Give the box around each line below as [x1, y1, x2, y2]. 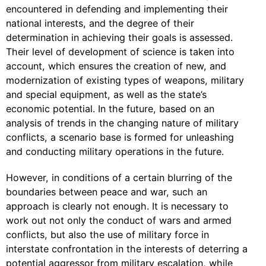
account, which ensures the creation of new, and [6, 60, 226, 72]
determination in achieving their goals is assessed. [6, 31, 233, 43]
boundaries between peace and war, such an [6, 186, 207, 198]
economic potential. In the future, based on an [6, 103, 214, 115]
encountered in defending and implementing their [6, 3, 228, 15]
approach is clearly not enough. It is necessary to [6, 200, 229, 212]
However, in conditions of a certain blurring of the [6, 172, 232, 183]
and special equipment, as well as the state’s [6, 88, 207, 100]
